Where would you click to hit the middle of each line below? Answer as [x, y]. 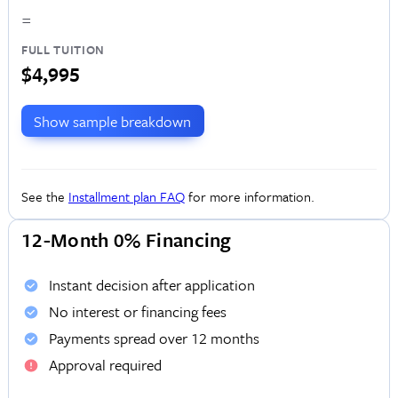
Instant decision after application [151, 284]
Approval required [105, 364]
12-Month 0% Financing [126, 239]
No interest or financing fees [137, 311]
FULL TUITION [63, 50]
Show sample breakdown [113, 121]
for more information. [249, 196]
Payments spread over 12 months [154, 338]
